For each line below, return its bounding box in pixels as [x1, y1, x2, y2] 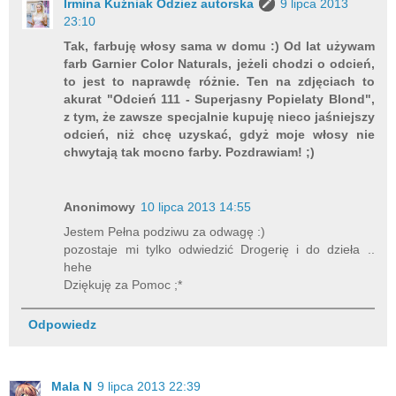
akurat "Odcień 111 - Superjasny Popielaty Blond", [64, 92, 375, 107]
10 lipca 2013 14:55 [141, 200, 252, 215]
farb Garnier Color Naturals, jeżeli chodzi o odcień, [64, 57, 375, 72]
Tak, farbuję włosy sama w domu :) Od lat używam [64, 39, 375, 54]
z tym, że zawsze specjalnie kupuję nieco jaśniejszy [64, 110, 375, 125]
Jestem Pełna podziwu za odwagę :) [64, 225, 266, 240]
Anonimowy [64, 200, 136, 215]
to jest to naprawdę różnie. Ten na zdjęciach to [64, 74, 375, 89]
